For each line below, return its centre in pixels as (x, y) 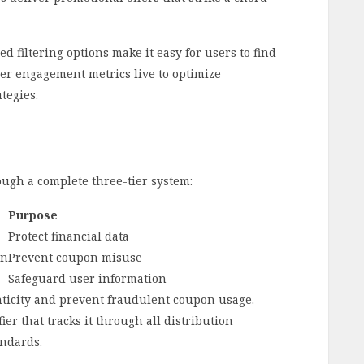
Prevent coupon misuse (75, 258)
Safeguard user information (87, 279)
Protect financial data (69, 236)
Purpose (33, 215)
